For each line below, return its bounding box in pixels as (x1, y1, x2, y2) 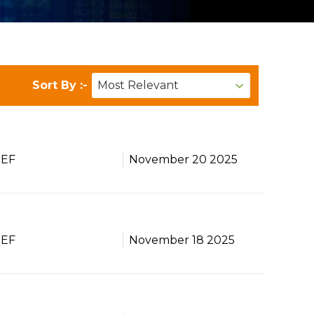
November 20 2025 (128, 153, 238, 166)
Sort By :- (32, 78, 92, 92)
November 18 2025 (128, 233, 235, 247)
